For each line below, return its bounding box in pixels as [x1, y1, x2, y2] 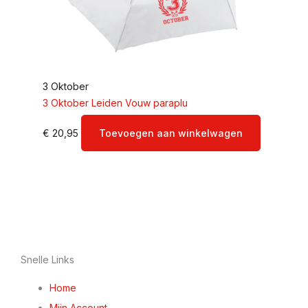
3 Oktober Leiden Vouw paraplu [43, 96, 188, 109]
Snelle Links [21, 253, 74, 265]
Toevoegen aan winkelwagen [99, 126, 243, 139]
